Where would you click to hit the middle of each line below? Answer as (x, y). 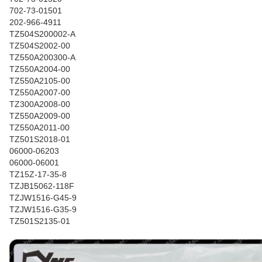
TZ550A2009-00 (40, 116)
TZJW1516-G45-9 (43, 198)
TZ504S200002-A (42, 34)
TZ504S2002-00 (40, 46)
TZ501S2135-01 (40, 221)
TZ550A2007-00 (40, 92)
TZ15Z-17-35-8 (38, 174)
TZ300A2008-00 (40, 104)
